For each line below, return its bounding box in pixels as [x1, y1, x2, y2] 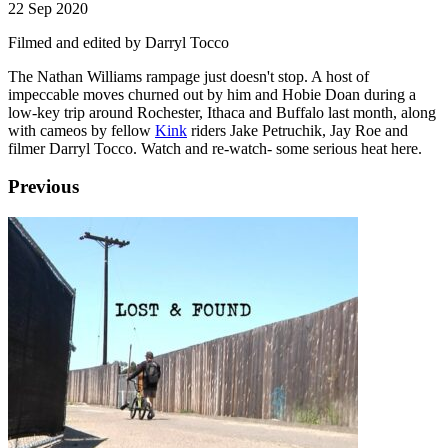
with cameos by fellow [8, 121, 155, 139]
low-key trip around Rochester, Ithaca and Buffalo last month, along [8, 103, 436, 121]
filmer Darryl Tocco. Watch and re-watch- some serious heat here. [8, 139, 422, 157]
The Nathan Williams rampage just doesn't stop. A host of [8, 67, 369, 85]
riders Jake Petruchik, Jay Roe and [187, 121, 408, 139]
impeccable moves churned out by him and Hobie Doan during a [8, 85, 416, 103]
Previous [8, 176, 79, 198]
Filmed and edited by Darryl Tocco [8, 33, 229, 51]
